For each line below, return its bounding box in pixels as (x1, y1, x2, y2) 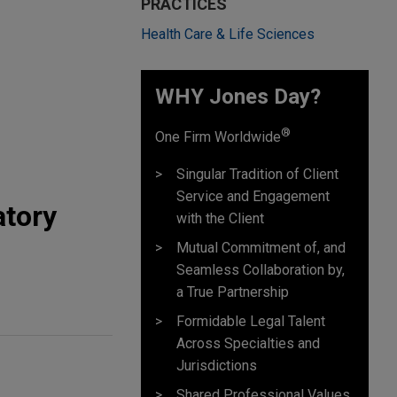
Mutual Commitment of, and (176, 238, 346, 256)
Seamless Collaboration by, (176, 261, 345, 278)
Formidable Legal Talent (176, 312, 325, 330)
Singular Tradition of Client (176, 165, 339, 183)
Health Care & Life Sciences (141, 26, 315, 43)
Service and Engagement (176, 187, 330, 205)
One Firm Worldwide (155, 128, 281, 146)
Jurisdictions (176, 356, 257, 374)
